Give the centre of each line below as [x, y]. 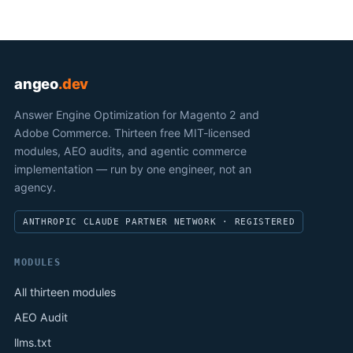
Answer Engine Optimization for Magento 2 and [137, 115]
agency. [35, 188]
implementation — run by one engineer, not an [133, 169]
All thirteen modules [65, 292]
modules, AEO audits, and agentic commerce [131, 151]
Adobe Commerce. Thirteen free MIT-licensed [133, 133]
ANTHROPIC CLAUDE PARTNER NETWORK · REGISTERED [159, 221]
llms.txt [33, 342]
